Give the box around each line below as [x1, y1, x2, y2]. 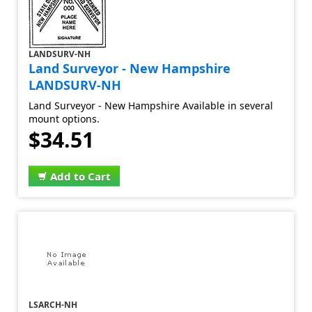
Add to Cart [50, 169, 111, 183]
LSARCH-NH [29, 299, 78, 311]
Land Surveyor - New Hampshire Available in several [29, 99, 274, 112]
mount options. [29, 112, 100, 125]
